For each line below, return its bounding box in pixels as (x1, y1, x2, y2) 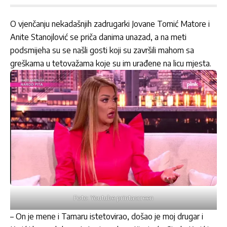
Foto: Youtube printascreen (73, 194, 154, 202)
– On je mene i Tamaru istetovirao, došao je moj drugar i (10, 211, 203, 222)
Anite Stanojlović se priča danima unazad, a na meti (10, 32, 186, 43)
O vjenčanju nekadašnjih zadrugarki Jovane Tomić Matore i (10, 19, 210, 29)
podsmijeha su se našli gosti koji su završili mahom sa (10, 45, 194, 56)
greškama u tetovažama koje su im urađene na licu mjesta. (10, 58, 211, 69)
